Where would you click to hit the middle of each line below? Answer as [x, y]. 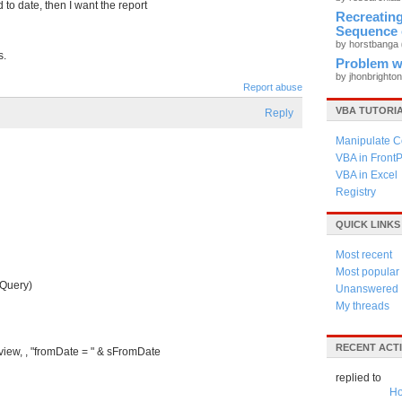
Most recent [364, 255]
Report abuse [273, 87]
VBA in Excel [367, 175]
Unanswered [367, 289]
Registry [356, 192]
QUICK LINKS [368, 224]
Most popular [367, 272]
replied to [358, 378]
